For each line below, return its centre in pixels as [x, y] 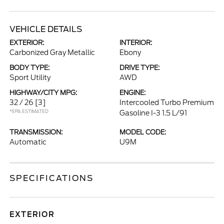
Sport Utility [30, 77]
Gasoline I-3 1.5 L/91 [153, 113]
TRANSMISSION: [36, 132]
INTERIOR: [136, 43]
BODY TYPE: [30, 68]
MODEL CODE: [143, 132]
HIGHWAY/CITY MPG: [43, 93]
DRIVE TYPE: [139, 68]
